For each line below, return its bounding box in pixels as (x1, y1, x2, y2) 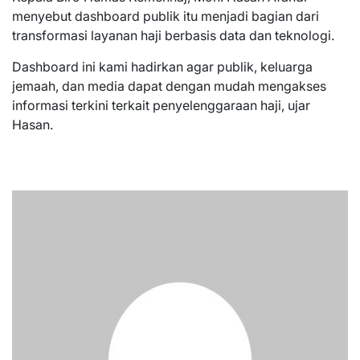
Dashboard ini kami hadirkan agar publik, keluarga (12, 58, 313, 75)
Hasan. (12, 116, 53, 133)
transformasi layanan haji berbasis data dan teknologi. (12, 27, 334, 43)
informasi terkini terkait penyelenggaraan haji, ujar (12, 96, 310, 113)
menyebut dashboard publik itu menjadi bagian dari (12, 7, 319, 24)
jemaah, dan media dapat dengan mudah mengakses (12, 77, 326, 94)
